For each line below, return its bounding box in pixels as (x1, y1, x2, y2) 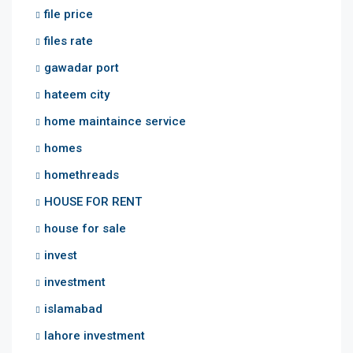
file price (44, 6, 93, 21)
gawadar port (44, 60, 119, 75)
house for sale (44, 221, 126, 236)
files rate (44, 33, 93, 48)
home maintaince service (44, 113, 186, 128)
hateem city (44, 87, 110, 102)
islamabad (44, 301, 102, 316)
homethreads (44, 167, 119, 182)
